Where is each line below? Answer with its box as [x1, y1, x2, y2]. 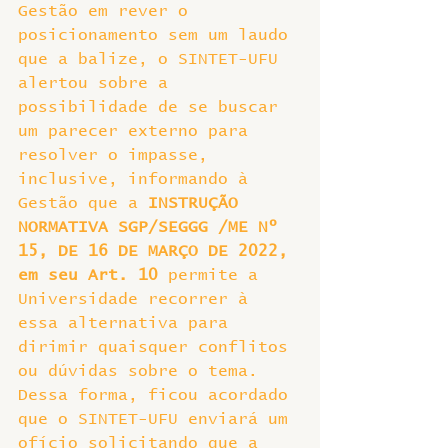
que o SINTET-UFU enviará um [18, 411, 298, 427]
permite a [168, 267, 268, 283]
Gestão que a [18, 195, 148, 211]
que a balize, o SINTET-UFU [18, 51, 288, 67]
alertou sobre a [18, 75, 178, 91]
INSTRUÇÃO [148, 195, 248, 211]
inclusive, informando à [18, 171, 258, 187]
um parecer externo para [18, 123, 258, 139]
